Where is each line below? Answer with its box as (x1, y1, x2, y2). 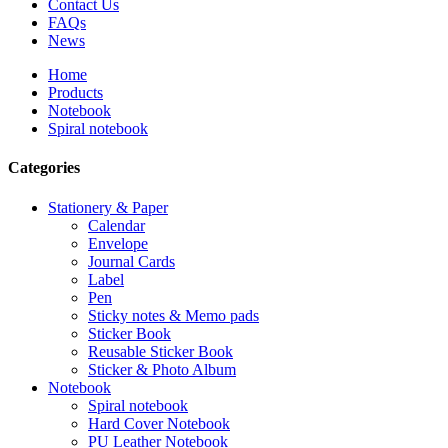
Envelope (88, 234, 148, 252)
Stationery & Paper (48, 198, 168, 216)
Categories (8, 159, 80, 177)
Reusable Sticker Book (88, 342, 233, 360)
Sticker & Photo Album (88, 360, 236, 378)
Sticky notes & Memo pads (88, 306, 259, 324)
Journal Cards (88, 252, 175, 270)
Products (48, 84, 103, 101)
